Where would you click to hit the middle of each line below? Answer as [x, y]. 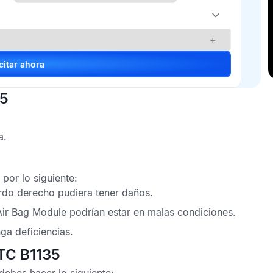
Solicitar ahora [32, 64]
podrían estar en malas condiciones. [151, 212]
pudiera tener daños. [105, 193]
